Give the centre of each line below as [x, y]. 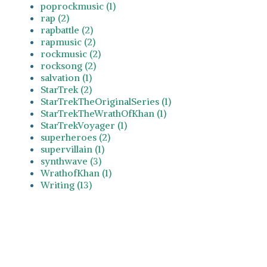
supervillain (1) [72, 149]
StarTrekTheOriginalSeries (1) [106, 101]
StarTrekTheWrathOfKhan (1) [103, 113]
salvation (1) [66, 77]
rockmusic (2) [71, 53]
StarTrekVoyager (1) [84, 125]
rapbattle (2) [67, 30]
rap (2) [55, 18]
